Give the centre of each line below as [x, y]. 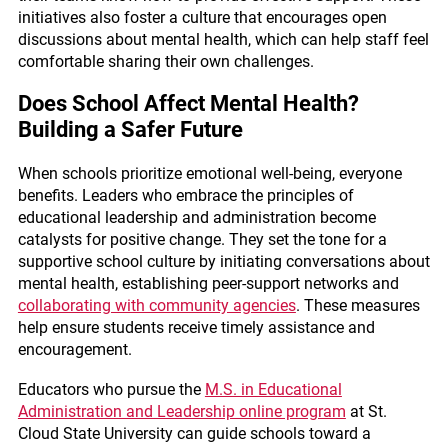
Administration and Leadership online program [181, 411]
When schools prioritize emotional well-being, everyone [209, 173]
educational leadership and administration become [196, 217]
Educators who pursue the [111, 389]
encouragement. [74, 349]
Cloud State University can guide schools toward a [194, 433]
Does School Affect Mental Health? [188, 103]
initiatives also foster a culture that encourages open [202, 17]
